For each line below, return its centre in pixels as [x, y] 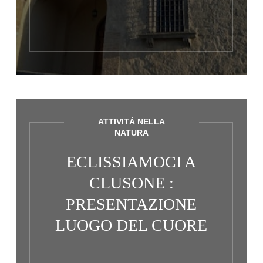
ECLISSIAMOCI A [131, 162]
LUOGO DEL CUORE [131, 225]
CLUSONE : [131, 183]
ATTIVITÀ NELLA [131, 122]
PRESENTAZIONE [131, 204]
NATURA [131, 133]
